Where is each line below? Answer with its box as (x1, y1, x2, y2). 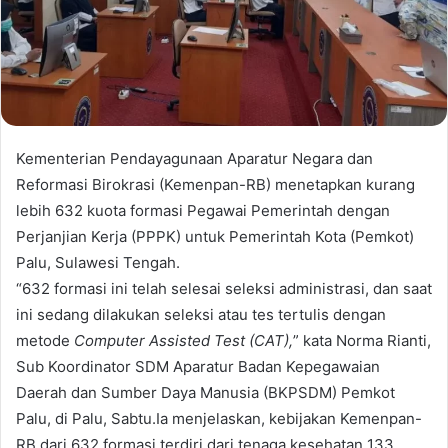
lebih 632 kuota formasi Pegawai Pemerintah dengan (16, 201, 390, 221)
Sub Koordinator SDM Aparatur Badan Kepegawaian (16, 357, 380, 377)
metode (16, 331, 74, 351)
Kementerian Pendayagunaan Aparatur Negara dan (16, 149, 373, 169)
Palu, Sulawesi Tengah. (16, 253, 180, 273)
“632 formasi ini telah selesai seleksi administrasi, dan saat (16, 279, 432, 299)
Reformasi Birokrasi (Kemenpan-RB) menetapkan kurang (16, 175, 415, 195)
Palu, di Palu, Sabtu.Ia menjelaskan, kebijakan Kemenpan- (16, 409, 422, 429)
